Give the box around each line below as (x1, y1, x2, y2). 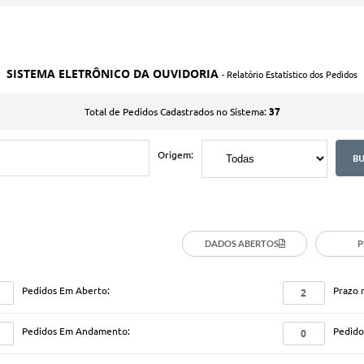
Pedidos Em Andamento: (21, 325, 130, 336)
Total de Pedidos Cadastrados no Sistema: (84, 106, 269, 117)
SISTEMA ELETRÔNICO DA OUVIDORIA (6, 65, 222, 81)
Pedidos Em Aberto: (21, 284, 110, 296)
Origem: (158, 149, 193, 160)
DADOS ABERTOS (204, 238, 279, 249)
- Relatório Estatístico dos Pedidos (222, 69, 357, 80)
